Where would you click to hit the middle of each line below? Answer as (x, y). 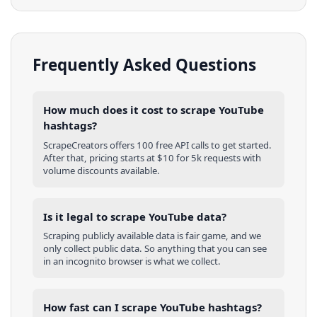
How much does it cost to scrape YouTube (154, 110)
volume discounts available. (102, 170)
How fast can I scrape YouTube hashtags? (152, 307)
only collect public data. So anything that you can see (155, 249)
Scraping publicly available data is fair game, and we (152, 236)
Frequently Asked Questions (144, 64)
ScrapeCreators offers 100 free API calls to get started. (157, 145)
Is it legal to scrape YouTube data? (135, 216)
